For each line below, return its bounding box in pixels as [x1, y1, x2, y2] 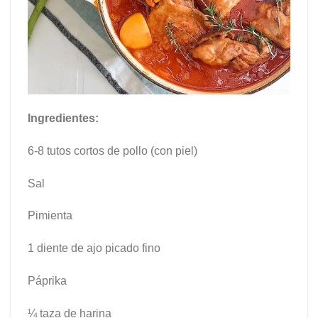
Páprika [28, 274, 67, 287]
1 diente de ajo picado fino [28, 242, 160, 255]
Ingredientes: [28, 111, 99, 124]
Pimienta [28, 209, 72, 222]
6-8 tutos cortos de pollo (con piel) [28, 144, 197, 157]
